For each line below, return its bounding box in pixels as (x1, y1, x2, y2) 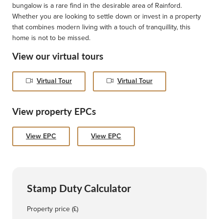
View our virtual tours (12, 49, 103, 63)
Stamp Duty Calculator (27, 180, 131, 196)
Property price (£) (27, 204, 78, 215)
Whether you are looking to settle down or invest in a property (12, 11, 201, 22)
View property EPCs (12, 105, 96, 118)
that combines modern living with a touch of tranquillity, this (12, 22, 191, 33)
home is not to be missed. (12, 33, 90, 44)
